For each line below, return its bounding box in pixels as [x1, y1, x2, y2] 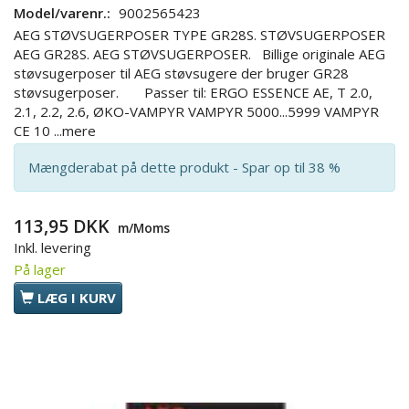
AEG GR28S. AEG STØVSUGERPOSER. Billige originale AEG [14, 45, 385, 64]
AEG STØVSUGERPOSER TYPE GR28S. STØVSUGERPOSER [14, 26, 385, 45]
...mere [54, 121, 96, 141]
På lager [14, 260, 66, 279]
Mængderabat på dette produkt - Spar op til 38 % [28, 158, 341, 177]
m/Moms [114, 219, 170, 237]
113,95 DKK [14, 214, 114, 239]
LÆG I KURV [37, 288, 116, 308]
